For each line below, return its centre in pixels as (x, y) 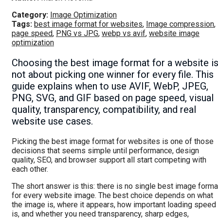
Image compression (180, 24)
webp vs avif (124, 34)
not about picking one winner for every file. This (113, 75)
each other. (30, 169)
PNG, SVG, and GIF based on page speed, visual (113, 98)
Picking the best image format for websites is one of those (113, 142)
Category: (30, 15)
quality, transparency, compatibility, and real (104, 110)
